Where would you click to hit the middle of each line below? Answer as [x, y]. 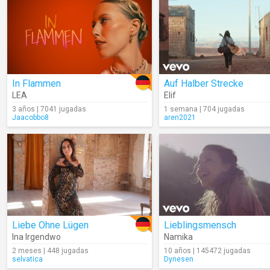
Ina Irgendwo [36, 237]
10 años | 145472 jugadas [207, 251]
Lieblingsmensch [200, 225]
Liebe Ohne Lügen [50, 225]
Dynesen [179, 259]
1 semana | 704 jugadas [204, 109]
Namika [178, 237]
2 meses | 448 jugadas [50, 251]
